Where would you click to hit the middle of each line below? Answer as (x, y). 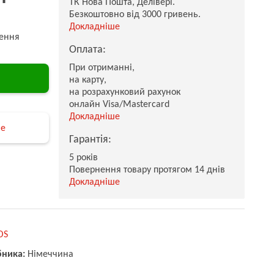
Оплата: (87, 50)
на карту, (88, 80)
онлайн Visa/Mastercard (119, 105)
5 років (83, 158)
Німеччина (50, 254)
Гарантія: (90, 140)
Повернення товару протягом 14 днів (147, 170)
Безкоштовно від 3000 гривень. (135, 15)
